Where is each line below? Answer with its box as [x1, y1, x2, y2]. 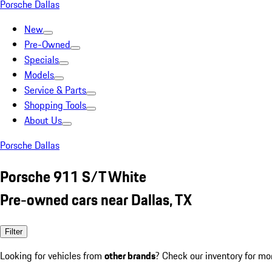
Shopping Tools [24, 98, 86, 112]
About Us [24, 113, 62, 127]
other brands [104, 248, 155, 263]
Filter [5, 226, 22, 236]
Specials [24, 52, 59, 67]
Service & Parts [24, 83, 86, 97]
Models [24, 67, 54, 82]
